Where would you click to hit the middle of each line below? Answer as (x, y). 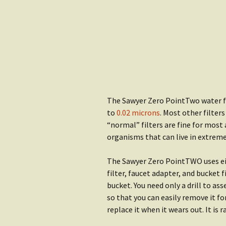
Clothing (145, 31)
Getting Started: (163, 56)
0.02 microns (138, 112)
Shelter (142, 66)
